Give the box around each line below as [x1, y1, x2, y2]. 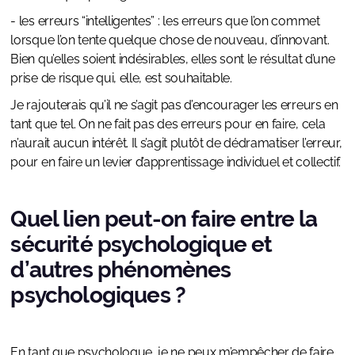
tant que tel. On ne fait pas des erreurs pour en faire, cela [10, 116, 326, 132]
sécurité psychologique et [10, 231, 273, 258]
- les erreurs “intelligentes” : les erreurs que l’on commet [10, 13, 320, 29]
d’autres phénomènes [10, 257, 231, 284]
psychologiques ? [10, 282, 185, 309]
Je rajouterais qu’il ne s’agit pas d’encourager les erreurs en [10, 97, 338, 113]
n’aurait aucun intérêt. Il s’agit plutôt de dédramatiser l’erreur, [10, 136, 342, 151]
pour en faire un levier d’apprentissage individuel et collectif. [10, 155, 341, 170]
